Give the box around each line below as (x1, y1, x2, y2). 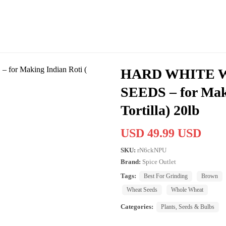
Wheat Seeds (127, 186, 157, 193)
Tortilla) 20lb (121, 102, 200, 118)
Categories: (121, 202, 153, 210)
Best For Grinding (144, 172, 188, 180)
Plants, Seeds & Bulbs (161, 203, 214, 210)
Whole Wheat (171, 186, 203, 193)
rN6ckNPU (137, 146, 166, 154)
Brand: (121, 157, 141, 165)
